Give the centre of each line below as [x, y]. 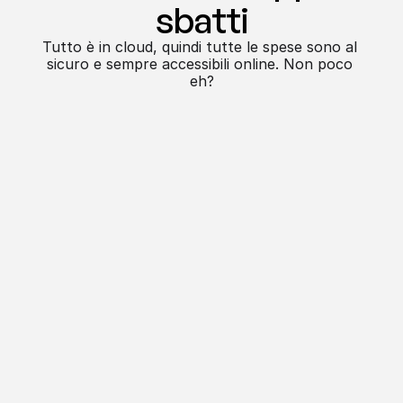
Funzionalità [201, 259]
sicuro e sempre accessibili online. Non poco [199, 64]
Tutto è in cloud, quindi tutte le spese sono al [199, 47]
